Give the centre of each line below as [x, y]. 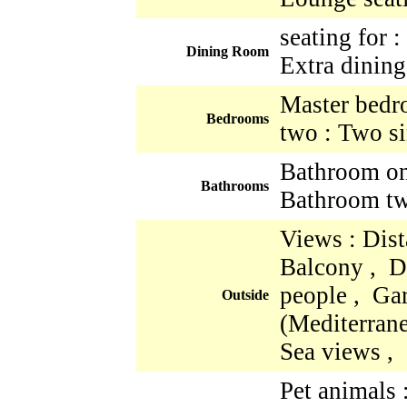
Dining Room [228, 51]
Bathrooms [235, 185]
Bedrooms [238, 118]
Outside [245, 294]
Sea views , [340, 351]
